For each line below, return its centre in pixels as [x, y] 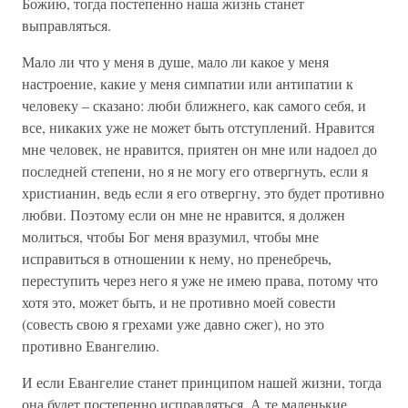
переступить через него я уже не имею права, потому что [200, 280]
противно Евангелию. [91, 346]
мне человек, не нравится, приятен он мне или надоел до [199, 149]
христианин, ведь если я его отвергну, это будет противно [203, 193]
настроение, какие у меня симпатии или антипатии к [188, 83]
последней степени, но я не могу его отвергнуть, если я [195, 171]
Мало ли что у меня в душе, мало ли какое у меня [175, 61]
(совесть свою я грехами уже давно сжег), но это [173, 324]
